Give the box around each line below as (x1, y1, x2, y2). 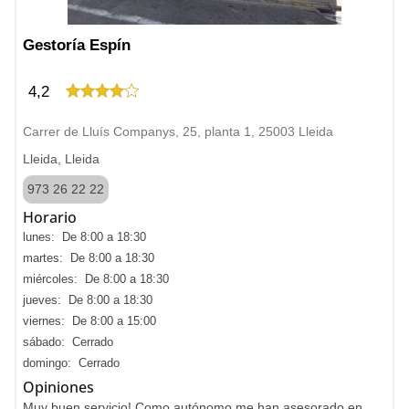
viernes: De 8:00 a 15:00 (23, 314, 156, 328)
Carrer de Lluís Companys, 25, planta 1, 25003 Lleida (23, 124, 333, 139)
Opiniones (23, 377, 94, 397)
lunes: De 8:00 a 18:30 (23, 230, 146, 244)
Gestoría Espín (23, 37, 131, 54)
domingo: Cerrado (23, 356, 120, 370)
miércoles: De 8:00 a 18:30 (23, 272, 169, 286)
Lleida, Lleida (23, 152, 100, 166)
